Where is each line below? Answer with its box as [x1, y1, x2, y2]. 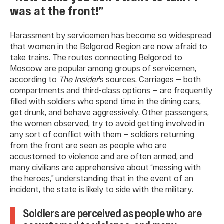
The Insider [57, 74, 99, 84]
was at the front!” [10, 3, 104, 18]
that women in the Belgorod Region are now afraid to [10, 41, 207, 51]
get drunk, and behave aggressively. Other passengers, [10, 107, 209, 117]
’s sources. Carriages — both [99, 74, 201, 84]
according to [10, 74, 57, 84]
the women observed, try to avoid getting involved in [10, 118, 204, 128]
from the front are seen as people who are [10, 140, 167, 150]
